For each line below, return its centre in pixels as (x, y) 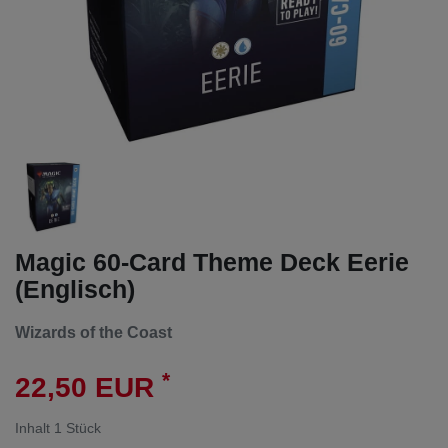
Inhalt (34, 428)
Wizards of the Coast (93, 332)
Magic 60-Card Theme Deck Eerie (212, 261)
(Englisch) (75, 288)
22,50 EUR (88, 388)
